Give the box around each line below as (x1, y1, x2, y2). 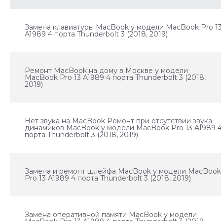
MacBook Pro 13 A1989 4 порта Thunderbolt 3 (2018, (25, 73, 206, 82)
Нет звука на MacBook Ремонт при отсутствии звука (25, 116, 213, 125)
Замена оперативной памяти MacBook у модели (25, 210, 197, 219)
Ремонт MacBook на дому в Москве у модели (25, 66, 188, 75)
